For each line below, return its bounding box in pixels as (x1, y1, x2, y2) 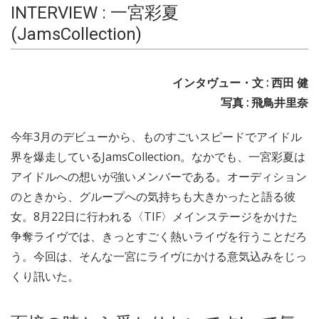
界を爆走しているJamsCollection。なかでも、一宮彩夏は (11, 148, 305, 164)
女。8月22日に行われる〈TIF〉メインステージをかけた (11, 208, 298, 224)
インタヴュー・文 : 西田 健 (172, 74, 308, 90)
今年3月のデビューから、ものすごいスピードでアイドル (11, 128, 302, 145)
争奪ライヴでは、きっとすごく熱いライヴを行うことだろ (11, 228, 307, 244)
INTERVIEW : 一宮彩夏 (11, 2, 179, 23)
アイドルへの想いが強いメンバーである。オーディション (11, 168, 307, 184)
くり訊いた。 (11, 268, 79, 284)
